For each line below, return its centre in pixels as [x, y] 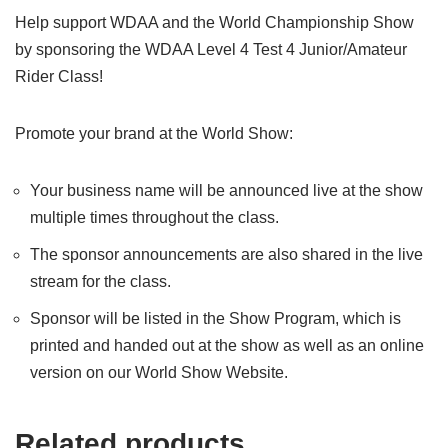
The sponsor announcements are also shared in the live [226, 255]
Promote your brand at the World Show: [154, 134]
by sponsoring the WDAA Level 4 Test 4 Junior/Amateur [211, 50]
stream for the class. [100, 282]
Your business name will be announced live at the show [226, 191]
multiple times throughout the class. [154, 218]
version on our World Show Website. [159, 373]
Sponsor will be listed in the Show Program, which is [215, 319]
